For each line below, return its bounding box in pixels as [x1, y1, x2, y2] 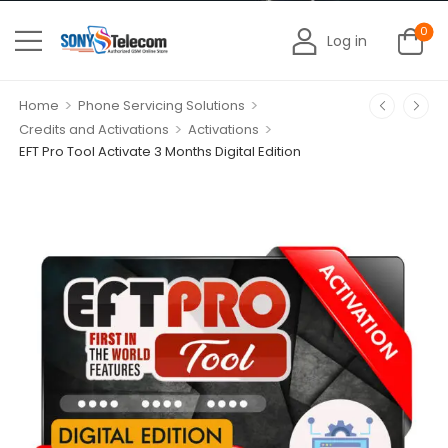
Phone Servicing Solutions [77, 96, 245, 115]
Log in [327, 30, 368, 51]
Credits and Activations [19, 120, 169, 139]
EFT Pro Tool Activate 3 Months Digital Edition [19, 142, 301, 161]
